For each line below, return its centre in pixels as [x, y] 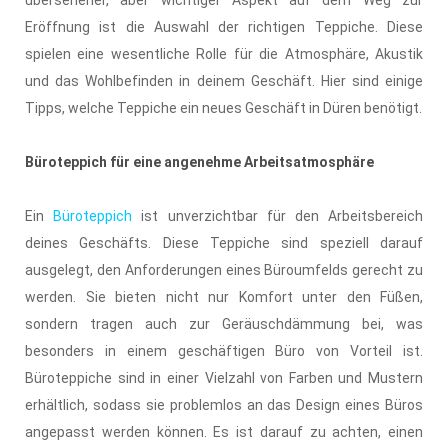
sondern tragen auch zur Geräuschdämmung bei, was [224, 323]
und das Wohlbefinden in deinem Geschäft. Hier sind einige [224, 80]
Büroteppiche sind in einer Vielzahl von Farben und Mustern [224, 377]
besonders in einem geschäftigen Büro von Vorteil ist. [224, 350]
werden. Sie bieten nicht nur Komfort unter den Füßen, [224, 296]
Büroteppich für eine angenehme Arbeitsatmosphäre [199, 161]
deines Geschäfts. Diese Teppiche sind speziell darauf [224, 242]
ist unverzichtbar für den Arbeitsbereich [278, 215]
